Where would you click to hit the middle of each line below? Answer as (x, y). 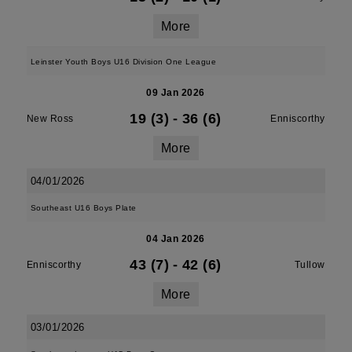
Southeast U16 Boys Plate (83, 208)
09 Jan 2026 (176, 93)
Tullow (310, 265)
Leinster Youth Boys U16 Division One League (123, 62)
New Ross (50, 119)
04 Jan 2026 (176, 239)
